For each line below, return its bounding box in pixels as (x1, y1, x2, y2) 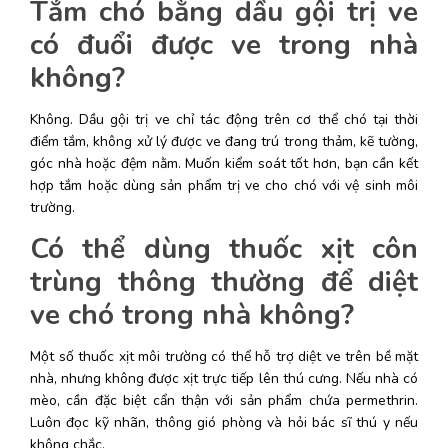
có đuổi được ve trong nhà (30, 26, 418, 65)
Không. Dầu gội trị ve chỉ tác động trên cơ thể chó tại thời (30, 110, 418, 130)
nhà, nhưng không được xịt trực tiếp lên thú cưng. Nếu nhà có (30, 369, 418, 389)
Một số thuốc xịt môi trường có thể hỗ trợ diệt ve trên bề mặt (30, 347, 418, 367)
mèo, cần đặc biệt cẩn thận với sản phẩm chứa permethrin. (30, 391, 418, 411)
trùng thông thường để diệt (30, 263, 418, 302)
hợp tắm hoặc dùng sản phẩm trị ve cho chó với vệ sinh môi (30, 176, 418, 196)
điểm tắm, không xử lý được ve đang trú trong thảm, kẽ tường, (30, 132, 418, 152)
